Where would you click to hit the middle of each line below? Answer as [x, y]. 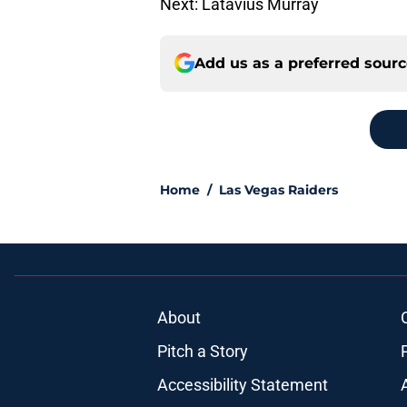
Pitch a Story [202, 351]
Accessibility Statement [242, 384]
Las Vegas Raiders [278, 189]
